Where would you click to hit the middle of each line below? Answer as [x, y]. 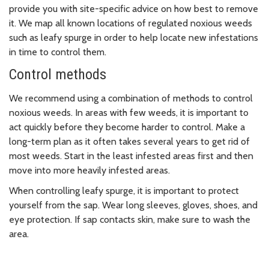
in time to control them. [59, 52]
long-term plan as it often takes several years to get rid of [129, 142]
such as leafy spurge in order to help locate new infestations [134, 38]
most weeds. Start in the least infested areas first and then [131, 156]
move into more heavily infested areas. [91, 171]
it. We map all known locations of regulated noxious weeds [131, 23]
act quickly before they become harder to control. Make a [127, 127]
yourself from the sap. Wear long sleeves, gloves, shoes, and [133, 205]
